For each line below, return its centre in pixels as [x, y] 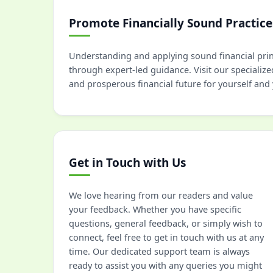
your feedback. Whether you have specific [155, 209]
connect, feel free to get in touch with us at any [166, 237]
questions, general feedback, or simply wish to [166, 223]
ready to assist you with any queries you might [165, 265]
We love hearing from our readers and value [161, 195]
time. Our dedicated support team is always [159, 251]
